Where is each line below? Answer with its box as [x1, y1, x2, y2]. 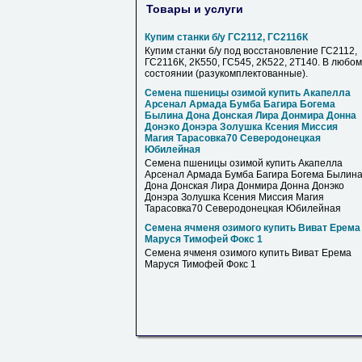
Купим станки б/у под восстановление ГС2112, [145, 45, 357, 57]
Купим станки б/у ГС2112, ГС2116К [145, 32, 308, 43]
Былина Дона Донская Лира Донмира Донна [145, 110, 356, 121]
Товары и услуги [146, 2, 243, 15]
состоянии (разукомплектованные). [145, 68, 308, 79]
